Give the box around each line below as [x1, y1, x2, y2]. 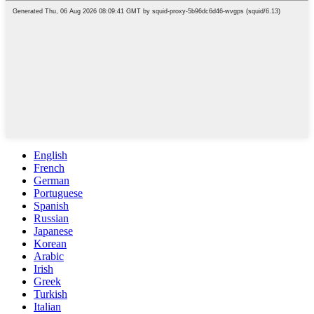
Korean [34, 238, 67, 250]
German [34, 175, 69, 187]
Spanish [34, 200, 69, 212]
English [34, 149, 67, 162]
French [34, 162, 64, 175]
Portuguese [34, 187, 83, 200]
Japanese [34, 225, 73, 238]
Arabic [34, 250, 64, 263]
